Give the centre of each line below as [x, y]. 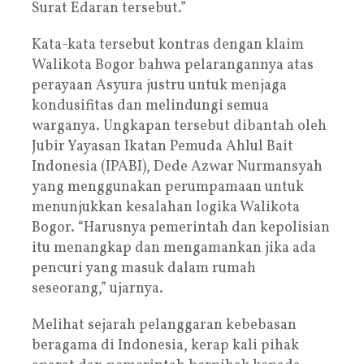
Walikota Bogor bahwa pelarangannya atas [173, 65]
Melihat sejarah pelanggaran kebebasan [164, 325]
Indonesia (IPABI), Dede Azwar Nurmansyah [177, 167]
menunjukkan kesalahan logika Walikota [166, 207]
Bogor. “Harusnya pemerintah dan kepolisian [181, 227]
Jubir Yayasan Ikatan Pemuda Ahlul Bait [162, 146]
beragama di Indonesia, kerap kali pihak [165, 345]
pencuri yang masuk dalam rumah [144, 268]
